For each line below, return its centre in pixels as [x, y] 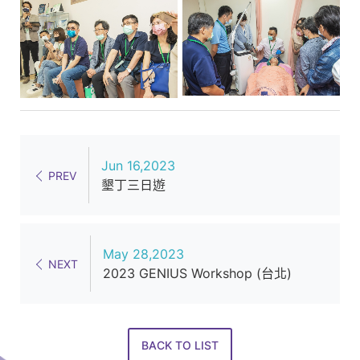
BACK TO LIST [180, 346]
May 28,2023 [143, 254]
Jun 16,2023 [138, 165]
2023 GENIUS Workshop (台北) [197, 273]
